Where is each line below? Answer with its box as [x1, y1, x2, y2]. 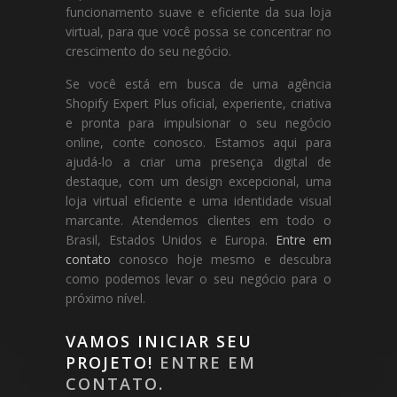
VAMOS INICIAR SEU [66, 330, 253, 352]
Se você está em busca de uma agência [66, 74, 331, 92]
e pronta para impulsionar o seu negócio [66, 113, 331, 131]
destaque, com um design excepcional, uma [66, 172, 331, 190]
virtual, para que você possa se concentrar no [66, 22, 331, 40]
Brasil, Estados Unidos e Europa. [66, 230, 276, 248]
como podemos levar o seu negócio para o [66, 269, 331, 287]
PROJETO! [66, 351, 160, 373]
